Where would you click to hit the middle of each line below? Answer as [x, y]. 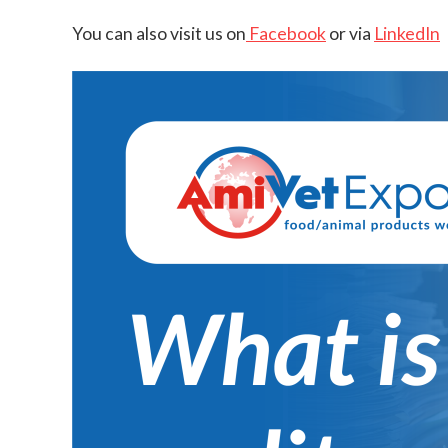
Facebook [286, 33]
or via [350, 33]
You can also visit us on [159, 33]
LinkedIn [407, 33]
